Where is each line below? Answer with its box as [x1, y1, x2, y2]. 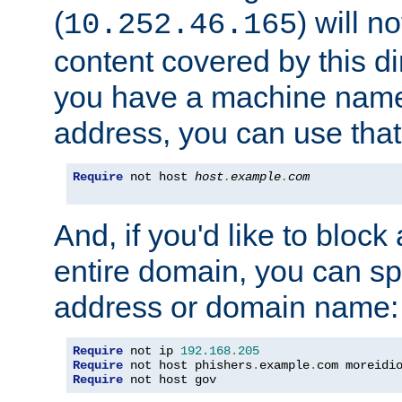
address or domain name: [54, 290, 398, 325]
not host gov [123, 372, 216, 388]
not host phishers [123, 358, 252, 373]
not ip [123, 344, 180, 359]
